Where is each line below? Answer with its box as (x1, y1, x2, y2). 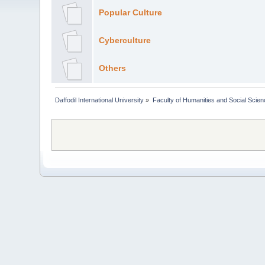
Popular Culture (98, 8, 162, 17)
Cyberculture (98, 35, 151, 45)
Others (98, 63, 126, 73)
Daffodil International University (55, 96, 144, 104)
